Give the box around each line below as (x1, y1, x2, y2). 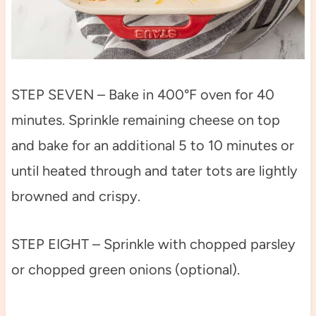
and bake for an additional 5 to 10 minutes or (11, 137, 294, 154)
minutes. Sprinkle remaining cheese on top (11, 111, 280, 129)
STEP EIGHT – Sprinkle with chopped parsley (11, 236, 296, 253)
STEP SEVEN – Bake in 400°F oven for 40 (11, 86, 274, 104)
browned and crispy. (11, 188, 140, 205)
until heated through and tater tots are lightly (11, 162, 298, 180)
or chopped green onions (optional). (11, 261, 240, 279)
